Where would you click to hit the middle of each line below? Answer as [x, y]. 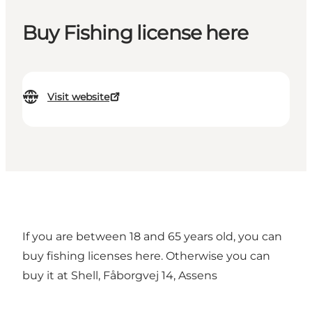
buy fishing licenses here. [93, 256]
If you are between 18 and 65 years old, [130, 237]
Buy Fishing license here [135, 33]
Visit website [78, 97]
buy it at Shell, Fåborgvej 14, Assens [120, 276]
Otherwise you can [217, 256]
